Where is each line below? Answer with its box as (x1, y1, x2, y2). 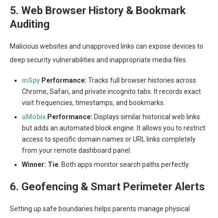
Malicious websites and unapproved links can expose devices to (10, 42, 203, 51)
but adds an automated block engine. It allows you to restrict (22, 124, 205, 132)
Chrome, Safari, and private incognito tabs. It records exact (22, 88, 201, 96)
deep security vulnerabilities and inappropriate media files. (10, 56, 187, 64)
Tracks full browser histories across (87, 76, 196, 85)
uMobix (22, 113, 46, 121)
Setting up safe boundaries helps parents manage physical (10, 205, 190, 213)
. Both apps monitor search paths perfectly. (58, 161, 190, 169)
